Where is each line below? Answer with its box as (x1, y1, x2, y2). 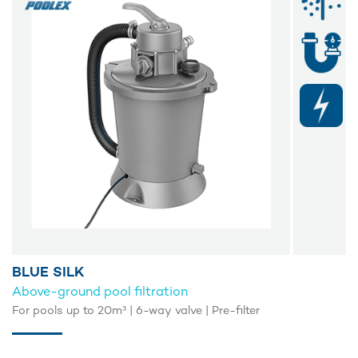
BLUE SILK (12, 265, 85, 280)
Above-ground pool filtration (12, 286, 188, 300)
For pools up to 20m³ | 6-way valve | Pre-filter (12, 305, 261, 317)
